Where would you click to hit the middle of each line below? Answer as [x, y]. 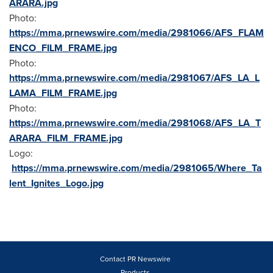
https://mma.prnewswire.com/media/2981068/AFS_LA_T [135, 123]
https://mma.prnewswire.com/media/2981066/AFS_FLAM [136, 33]
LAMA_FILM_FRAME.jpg [63, 93]
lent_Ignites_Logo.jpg [56, 183]
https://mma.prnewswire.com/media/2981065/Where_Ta [137, 168]
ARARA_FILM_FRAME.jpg [66, 138]
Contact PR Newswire [135, 259]
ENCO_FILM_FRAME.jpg [63, 48]
